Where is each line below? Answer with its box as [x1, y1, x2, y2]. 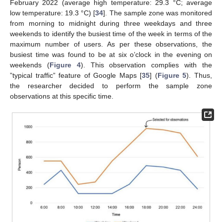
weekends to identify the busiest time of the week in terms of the [10, 29, 212, 38]
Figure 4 [49, 60, 81, 69]
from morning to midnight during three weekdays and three [10, 19, 212, 27]
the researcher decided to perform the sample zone [10, 81, 212, 90]
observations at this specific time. [10, 92, 113, 100]
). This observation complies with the [80, 60, 213, 69]
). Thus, [186, 71, 213, 79]
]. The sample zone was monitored [103, 8, 213, 17]
